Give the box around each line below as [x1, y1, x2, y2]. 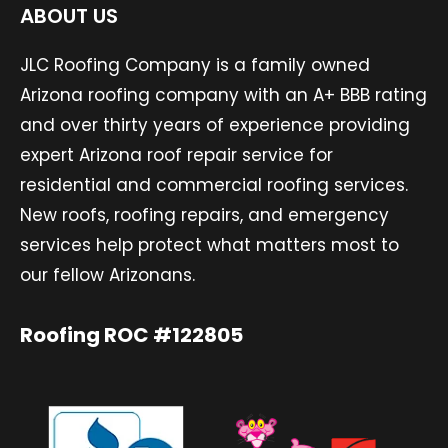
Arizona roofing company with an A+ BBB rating [20, 83, 427, 108]
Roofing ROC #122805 [20, 321, 243, 350]
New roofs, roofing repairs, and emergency [20, 203, 389, 228]
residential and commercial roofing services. [20, 173, 408, 198]
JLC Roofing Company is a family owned [20, 53, 370, 78]
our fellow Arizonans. [20, 263, 195, 288]
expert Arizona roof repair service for [20, 143, 333, 168]
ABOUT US [20, 2, 118, 31]
